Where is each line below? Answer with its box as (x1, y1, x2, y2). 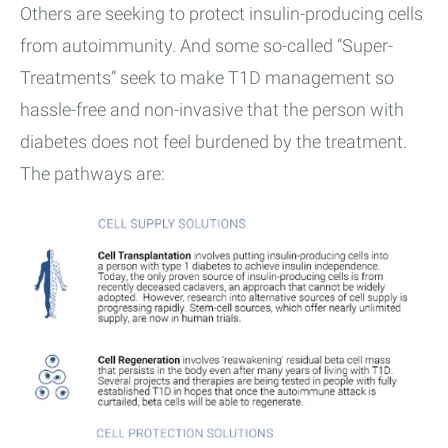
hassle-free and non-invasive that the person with (20, 99, 404, 121)
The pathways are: (20, 163, 165, 185)
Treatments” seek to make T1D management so (20, 67, 394, 89)
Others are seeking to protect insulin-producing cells (20, 3, 423, 25)
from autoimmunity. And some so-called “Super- (20, 35, 393, 57)
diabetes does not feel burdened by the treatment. (20, 131, 411, 153)
